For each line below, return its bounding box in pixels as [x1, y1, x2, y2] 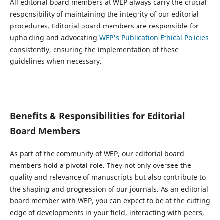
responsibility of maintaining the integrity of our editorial [9, 9, 199, 19]
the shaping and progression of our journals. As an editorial [9, 184, 208, 193]
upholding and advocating [9, 32, 99, 42]
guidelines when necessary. [9, 56, 102, 66]
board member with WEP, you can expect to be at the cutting [9, 196, 210, 205]
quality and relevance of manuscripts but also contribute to [9, 172, 206, 182]
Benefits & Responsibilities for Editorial [9, 110, 185, 122]
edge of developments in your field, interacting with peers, [9, 208, 204, 217]
